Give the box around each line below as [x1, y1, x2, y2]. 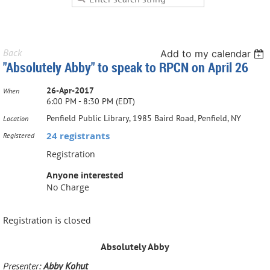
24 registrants [46, 129, 110, 142]
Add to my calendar [160, 47, 251, 60]
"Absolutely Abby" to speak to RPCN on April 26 [3, 58, 248, 76]
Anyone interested [46, 169, 124, 181]
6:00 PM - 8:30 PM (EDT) [46, 95, 135, 107]
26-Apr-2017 [46, 84, 94, 96]
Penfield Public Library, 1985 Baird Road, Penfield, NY [46, 112, 241, 124]
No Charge [46, 181, 89, 193]
